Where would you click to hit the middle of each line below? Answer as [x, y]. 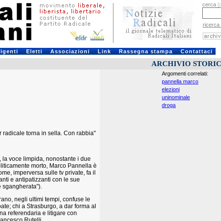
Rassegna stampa [146, 51]
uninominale [176, 97]
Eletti [34, 51]
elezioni [171, 89]
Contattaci [196, 51]
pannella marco [180, 81]
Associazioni [70, 51]
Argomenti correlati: [185, 74]
